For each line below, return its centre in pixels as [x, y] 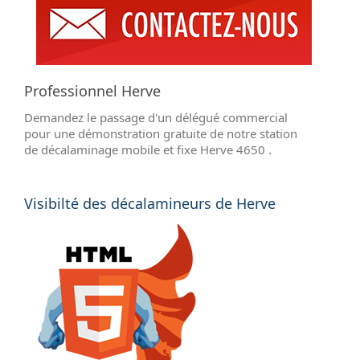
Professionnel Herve [92, 91]
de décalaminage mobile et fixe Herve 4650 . [148, 150]
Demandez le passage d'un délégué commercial [156, 118]
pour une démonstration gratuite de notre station [161, 134]
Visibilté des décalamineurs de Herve [150, 204]
